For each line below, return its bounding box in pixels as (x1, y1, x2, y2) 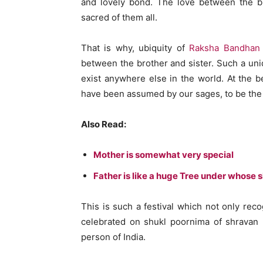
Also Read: (81, 119, 126, 130)
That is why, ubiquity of (81, 42, 190, 54)
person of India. (81, 231, 146, 243)
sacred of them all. (81, 12, 157, 23)
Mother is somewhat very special (93, 149, 234, 161)
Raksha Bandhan (189, 42, 260, 54)
